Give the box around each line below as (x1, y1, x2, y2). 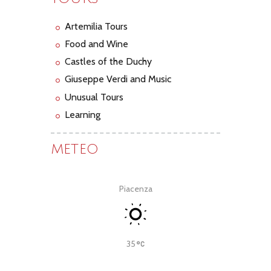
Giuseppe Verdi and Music (65, 73, 171, 85)
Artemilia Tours (65, 20, 128, 32)
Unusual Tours (65, 91, 123, 103)
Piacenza (119, 183, 152, 195)
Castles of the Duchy (65, 56, 152, 68)
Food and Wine (65, 38, 128, 50)
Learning (65, 108, 100, 120)
